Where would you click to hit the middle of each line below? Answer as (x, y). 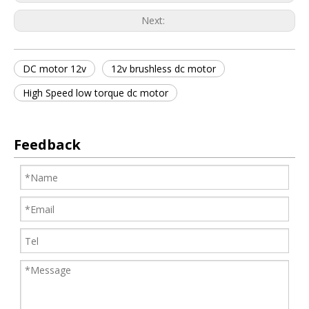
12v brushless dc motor (163, 69)
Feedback (47, 144)
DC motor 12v (54, 69)
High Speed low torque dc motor (96, 93)
